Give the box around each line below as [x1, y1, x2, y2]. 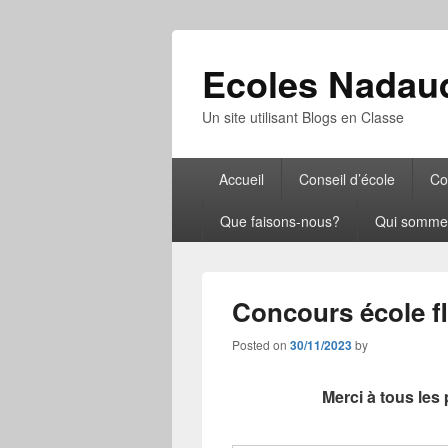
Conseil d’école [298, 169, 395, 189]
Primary [171, 156, 226, 179]
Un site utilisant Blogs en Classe [202, 107, 404, 127]
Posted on [232, 336, 290, 353]
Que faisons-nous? [219, 211, 340, 231]
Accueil [218, 169, 264, 189]
